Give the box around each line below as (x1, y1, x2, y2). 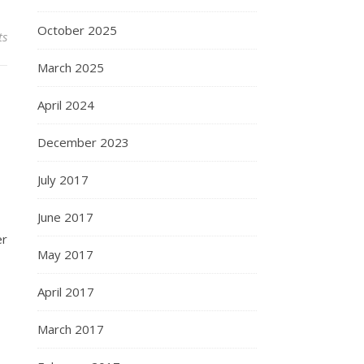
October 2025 (37, 22, 117, 38)
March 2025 (37, 59, 104, 76)
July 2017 (37, 171, 89, 188)
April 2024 (37, 97, 94, 113)
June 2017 (37, 209, 93, 225)
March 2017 (37, 321, 104, 337)
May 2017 (37, 246, 93, 262)
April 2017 (37, 284, 94, 300)
